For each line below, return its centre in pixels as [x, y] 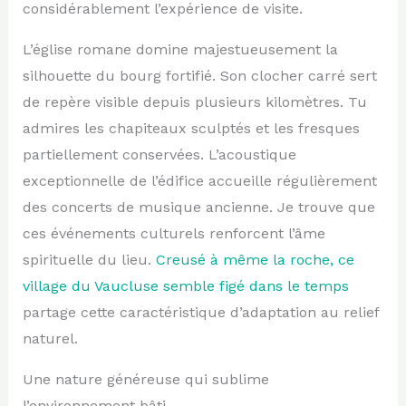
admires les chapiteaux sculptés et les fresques [191, 128]
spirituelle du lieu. [89, 259]
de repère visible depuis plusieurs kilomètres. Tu [194, 101]
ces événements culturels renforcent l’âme [174, 233]
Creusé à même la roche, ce [255, 259]
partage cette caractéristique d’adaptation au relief [200, 312]
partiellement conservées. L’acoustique [159, 154]
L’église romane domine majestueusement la [180, 49]
